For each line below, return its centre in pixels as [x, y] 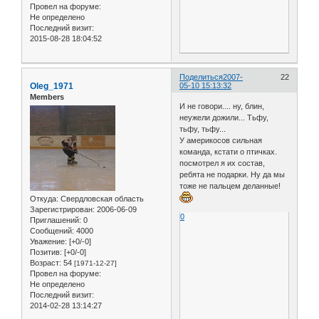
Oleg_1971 [52, 86]
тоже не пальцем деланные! [230, 186]
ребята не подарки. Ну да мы [232, 175]
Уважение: [48, 241]
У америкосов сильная [221, 141]
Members [47, 96]
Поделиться [202, 77]
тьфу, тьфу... [203, 129]
